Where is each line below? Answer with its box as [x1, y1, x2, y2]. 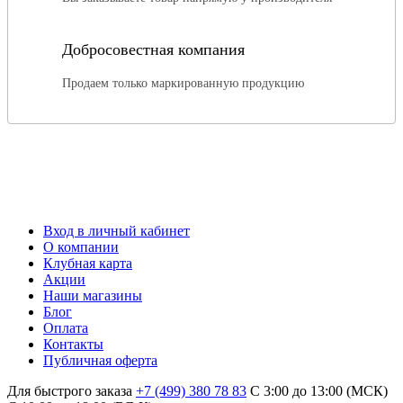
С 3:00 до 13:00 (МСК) [250, 382, 388, 399]
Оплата [43, 319, 88, 336]
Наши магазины [43, 287, 142, 303]
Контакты [43, 336, 103, 352]
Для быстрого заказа [7, 382, 132, 399]
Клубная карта [43, 255, 132, 271]
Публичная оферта [43, 352, 157, 368]
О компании [43, 238, 119, 255]
